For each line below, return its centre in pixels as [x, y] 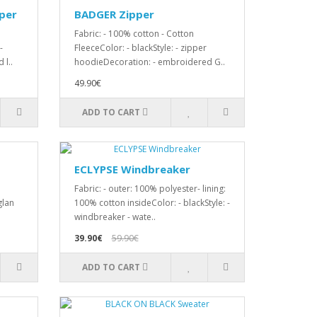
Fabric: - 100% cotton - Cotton [134, 34]
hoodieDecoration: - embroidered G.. [149, 62]
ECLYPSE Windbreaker [132, 169]
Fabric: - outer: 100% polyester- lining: [150, 189]
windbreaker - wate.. [115, 217]
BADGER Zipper [114, 14]
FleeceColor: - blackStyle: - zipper [140, 48]
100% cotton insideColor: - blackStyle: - [152, 203]
